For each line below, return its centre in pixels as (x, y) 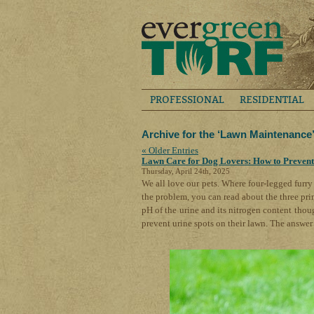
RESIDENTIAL (272, 100)
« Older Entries (170, 150)
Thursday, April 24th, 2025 (186, 171)
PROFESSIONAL (187, 100)
